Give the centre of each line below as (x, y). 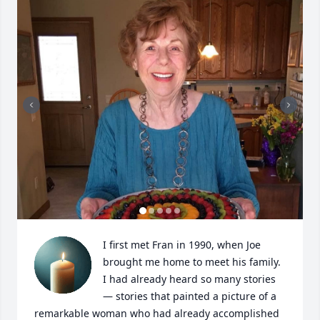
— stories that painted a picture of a (190, 296)
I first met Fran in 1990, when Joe (182, 245)
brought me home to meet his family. (192, 262)
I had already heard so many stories (189, 279)
